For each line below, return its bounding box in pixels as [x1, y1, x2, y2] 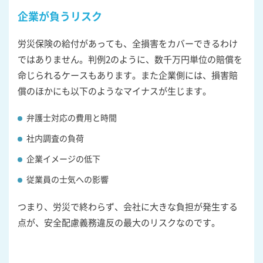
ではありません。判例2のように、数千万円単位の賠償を [18, 52, 242, 65]
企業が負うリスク [18, 8, 102, 23]
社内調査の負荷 [26, 131, 84, 144]
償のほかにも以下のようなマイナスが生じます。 [18, 84, 211, 97]
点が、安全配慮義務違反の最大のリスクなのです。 [18, 215, 220, 228]
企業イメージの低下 [26, 152, 100, 164]
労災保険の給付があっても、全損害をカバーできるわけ [18, 36, 238, 49]
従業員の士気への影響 [26, 173, 109, 185]
